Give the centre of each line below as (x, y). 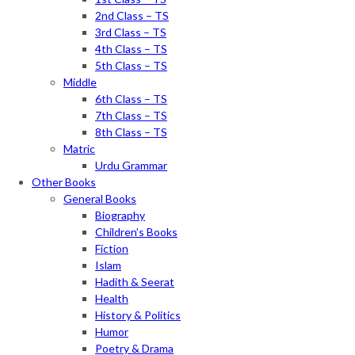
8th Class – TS (131, 132)
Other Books (64, 182)
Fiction (112, 249)
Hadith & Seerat (135, 282)
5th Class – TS (131, 66)
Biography (120, 216)
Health (112, 299)
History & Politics (138, 315)
